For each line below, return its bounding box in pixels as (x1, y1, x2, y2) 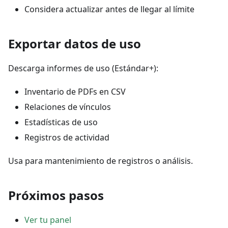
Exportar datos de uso (8, 35, 141, 52)
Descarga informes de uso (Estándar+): (8, 63, 158, 74)
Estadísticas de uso (24, 117, 98, 128)
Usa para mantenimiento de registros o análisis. (8, 155, 193, 166)
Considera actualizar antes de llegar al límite (24, 4, 194, 15)
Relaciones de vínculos (24, 101, 111, 112)
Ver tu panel (24, 214, 71, 225)
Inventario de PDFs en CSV (24, 86, 126, 97)
